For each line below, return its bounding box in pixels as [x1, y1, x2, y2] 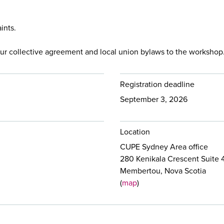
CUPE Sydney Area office [120, 141, 208, 152]
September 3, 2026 [120, 93, 187, 104]
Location [120, 126, 150, 137]
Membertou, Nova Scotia [120, 165, 206, 176]
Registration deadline [120, 78, 194, 89]
